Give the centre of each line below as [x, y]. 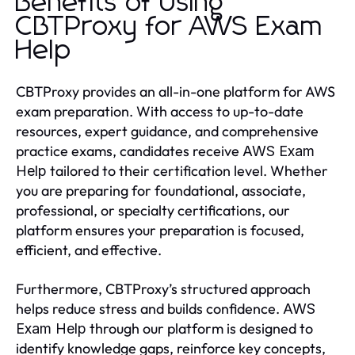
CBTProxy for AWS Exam [170, 27]
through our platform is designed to [200, 328]
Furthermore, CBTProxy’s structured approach [163, 288]
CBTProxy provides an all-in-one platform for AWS [176, 91]
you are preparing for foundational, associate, [161, 190]
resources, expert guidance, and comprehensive [167, 131]
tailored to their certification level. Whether [187, 170]
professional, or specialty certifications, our [153, 210]
